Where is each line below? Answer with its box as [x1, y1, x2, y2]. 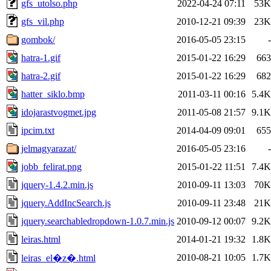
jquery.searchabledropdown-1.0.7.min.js [21, 215, 174, 226]
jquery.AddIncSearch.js [21, 197, 111, 208]
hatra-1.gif [21, 52, 60, 63]
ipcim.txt [21, 125, 54, 135]
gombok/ [21, 34, 55, 45]
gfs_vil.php [21, 16, 64, 27]
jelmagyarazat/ [21, 143, 76, 154]
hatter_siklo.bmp [21, 88, 85, 99]
